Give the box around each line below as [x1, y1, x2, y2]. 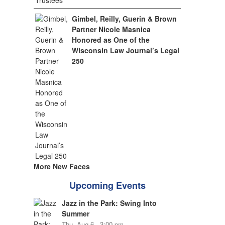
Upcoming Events [69, 179, 146, 192]
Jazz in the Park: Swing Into [61, 198, 157, 208]
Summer [61, 208, 89, 218]
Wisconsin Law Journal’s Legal [72, 45, 180, 55]
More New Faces [33, 161, 90, 171]
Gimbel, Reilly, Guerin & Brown [72, 14, 177, 24]
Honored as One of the [72, 35, 150, 45]
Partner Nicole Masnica [72, 24, 151, 34]
